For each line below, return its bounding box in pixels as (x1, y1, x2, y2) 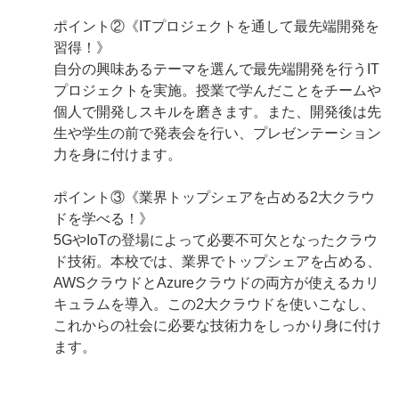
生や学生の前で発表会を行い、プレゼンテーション (53, 126, 381, 141)
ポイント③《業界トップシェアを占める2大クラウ (53, 190, 375, 205)
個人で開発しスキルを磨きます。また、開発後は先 (53, 104, 381, 119)
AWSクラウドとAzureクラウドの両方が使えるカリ (53, 275, 379, 290)
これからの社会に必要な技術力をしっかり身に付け (53, 318, 381, 333)
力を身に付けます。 (53, 147, 182, 162)
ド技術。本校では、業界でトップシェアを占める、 (53, 254, 381, 269)
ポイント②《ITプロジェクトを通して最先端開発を (53, 19, 379, 34)
